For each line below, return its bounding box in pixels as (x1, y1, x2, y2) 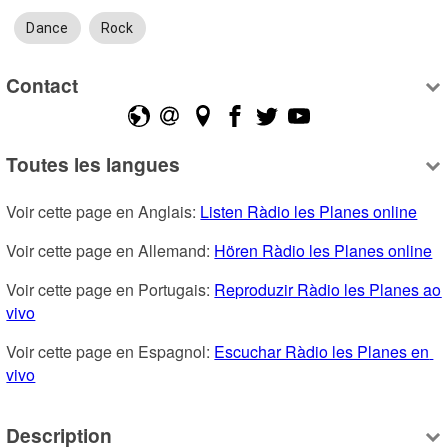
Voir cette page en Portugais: (6, 278, 215, 302)
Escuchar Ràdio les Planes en (214, 340, 430, 364)
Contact (6, 70, 79, 99)
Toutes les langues (6, 150, 181, 179)
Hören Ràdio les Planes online (214, 239, 433, 263)
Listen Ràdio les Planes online (200, 200, 418, 224)
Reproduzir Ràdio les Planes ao (214, 278, 442, 302)
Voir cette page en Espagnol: (6, 340, 215, 364)
